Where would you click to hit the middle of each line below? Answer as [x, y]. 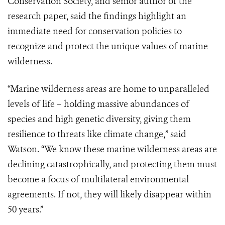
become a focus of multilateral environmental [98, 180]
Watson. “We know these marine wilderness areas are [112, 149]
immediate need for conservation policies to [95, 31]
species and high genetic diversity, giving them [99, 119]
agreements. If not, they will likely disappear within [109, 195]
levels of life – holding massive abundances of [98, 104]
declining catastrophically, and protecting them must [112, 164]
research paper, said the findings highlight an [97, 16]
